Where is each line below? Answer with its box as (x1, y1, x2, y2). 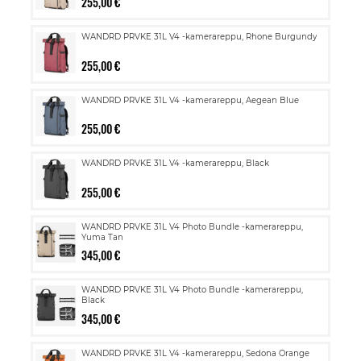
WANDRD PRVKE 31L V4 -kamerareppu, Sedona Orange (81, 347, 309, 359)
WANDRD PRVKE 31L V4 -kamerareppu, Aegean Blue (81, 94, 299, 106)
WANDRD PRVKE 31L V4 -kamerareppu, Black (81, 158, 269, 168)
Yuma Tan (81, 231, 123, 243)
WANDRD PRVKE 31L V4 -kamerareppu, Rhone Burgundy (81, 31, 317, 42)
